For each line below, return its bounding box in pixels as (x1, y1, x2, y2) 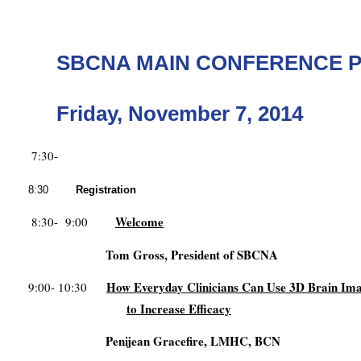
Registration (76, 184, 136, 197)
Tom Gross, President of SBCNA (106, 246, 278, 264)
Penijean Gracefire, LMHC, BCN (106, 332, 280, 351)
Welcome (115, 213, 164, 231)
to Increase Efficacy (126, 300, 231, 318)
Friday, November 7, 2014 (56, 101, 303, 126)
